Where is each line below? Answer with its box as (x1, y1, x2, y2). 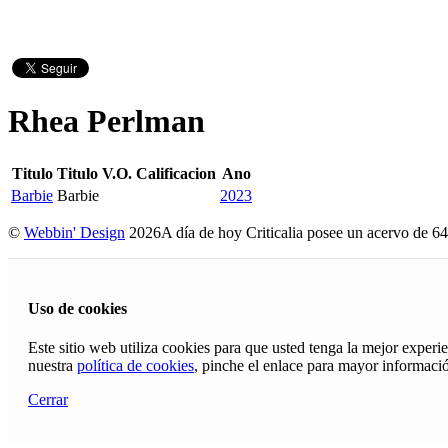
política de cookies (77, 357, 194, 375)
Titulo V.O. (57, 164, 132, 182)
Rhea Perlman (8, 103, 205, 140)
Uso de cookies (28, 300, 127, 318)
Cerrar (28, 391, 68, 409)
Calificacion (136, 164, 216, 182)
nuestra (28, 357, 77, 375)
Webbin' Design (24, 223, 125, 241)
